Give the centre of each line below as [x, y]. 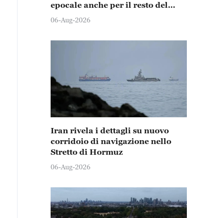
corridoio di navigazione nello [111, 141]
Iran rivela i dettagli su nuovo [110, 130]
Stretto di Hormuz [87, 152]
